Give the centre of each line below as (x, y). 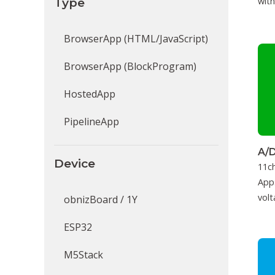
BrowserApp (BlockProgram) (130, 66)
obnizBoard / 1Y (101, 199)
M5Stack (83, 255)
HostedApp (90, 94)
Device (75, 163)
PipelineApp (91, 122)
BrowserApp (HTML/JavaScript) (136, 39)
